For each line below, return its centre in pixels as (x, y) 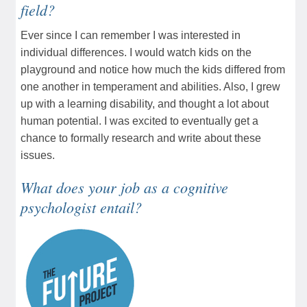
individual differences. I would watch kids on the (136, 52)
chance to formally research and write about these (141, 138)
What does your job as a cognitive (124, 187)
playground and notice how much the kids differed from (153, 69)
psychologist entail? (81, 207)
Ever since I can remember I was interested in (131, 35)
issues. (38, 155)
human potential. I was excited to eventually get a (139, 121)
